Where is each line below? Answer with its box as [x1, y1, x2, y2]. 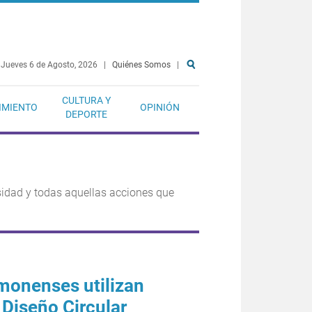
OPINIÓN [140, 102, 180, 113]
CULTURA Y [62, 95, 111, 106]
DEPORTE [65, 109, 107, 120]
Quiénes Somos [112, 60, 171, 70]
